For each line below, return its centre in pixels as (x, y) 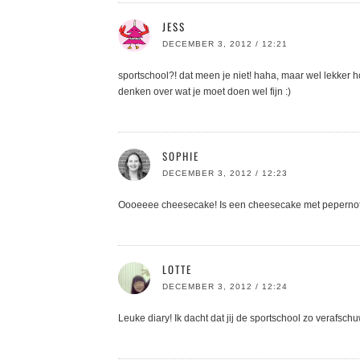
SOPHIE (181, 155)
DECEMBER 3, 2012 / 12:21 (225, 43)
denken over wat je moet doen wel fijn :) (205, 91)
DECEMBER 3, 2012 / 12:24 (225, 286)
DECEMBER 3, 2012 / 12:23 (225, 173)
